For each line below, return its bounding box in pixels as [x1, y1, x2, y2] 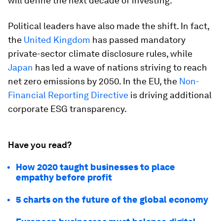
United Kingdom [24, 34, 90, 45]
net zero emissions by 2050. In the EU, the [8, 75, 179, 86]
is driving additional [128, 89, 212, 100]
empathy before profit [16, 172, 112, 183]
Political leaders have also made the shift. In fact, [8, 20, 209, 31]
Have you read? [8, 139, 72, 150]
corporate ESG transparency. [8, 103, 127, 114]
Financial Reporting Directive [8, 89, 128, 100]
